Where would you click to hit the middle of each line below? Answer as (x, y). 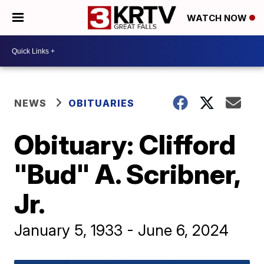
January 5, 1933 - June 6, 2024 (122, 230)
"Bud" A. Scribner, (127, 174)
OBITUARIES (102, 103)
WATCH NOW (218, 18)
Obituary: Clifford (125, 144)
